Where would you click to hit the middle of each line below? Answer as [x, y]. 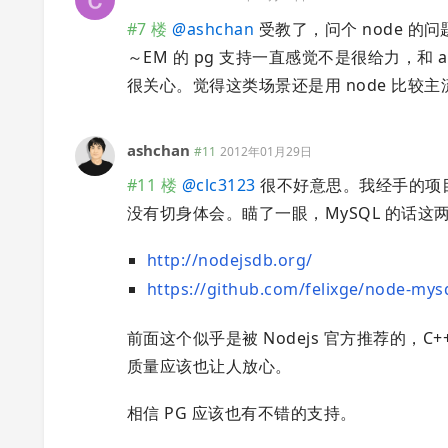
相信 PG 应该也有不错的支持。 [242, 413]
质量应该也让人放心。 [209, 366]
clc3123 [226, 184]
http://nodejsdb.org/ [230, 260]
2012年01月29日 [266, 151]
